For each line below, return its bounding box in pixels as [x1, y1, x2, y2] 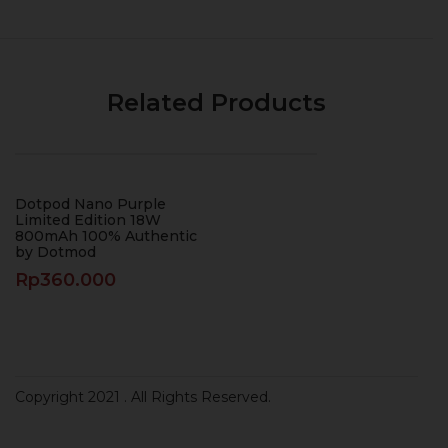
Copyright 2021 [15, 387, 124, 406]
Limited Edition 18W [15, 210, 161, 229]
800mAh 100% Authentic [15, 226, 197, 245]
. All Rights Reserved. [124, 387, 271, 406]
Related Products [107, 87, 326, 117]
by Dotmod [15, 242, 96, 261]
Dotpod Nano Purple [15, 194, 166, 213]
